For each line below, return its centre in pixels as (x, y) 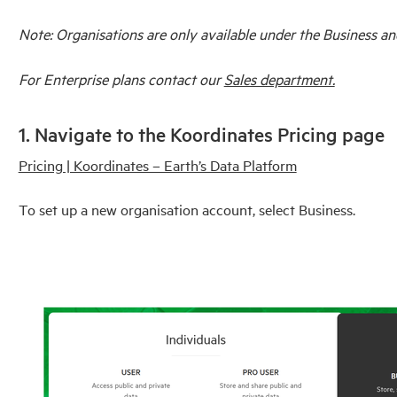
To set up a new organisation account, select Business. (188, 210)
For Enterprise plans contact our (121, 78)
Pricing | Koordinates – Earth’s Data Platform (157, 164)
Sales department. (279, 78)
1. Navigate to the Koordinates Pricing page (201, 134)
